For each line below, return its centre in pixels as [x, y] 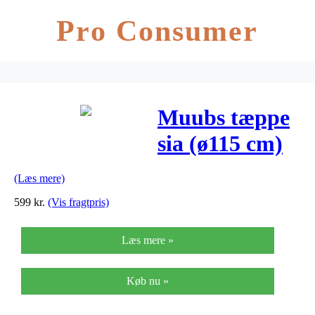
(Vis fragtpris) [78, 202]
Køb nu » [148, 281]
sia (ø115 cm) [220, 144]
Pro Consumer [157, 31]
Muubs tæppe [224, 118]
